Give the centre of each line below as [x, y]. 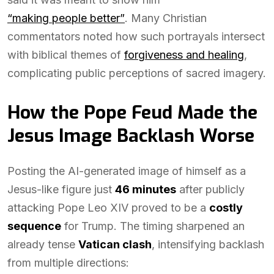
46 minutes [146, 189]
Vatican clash [115, 244]
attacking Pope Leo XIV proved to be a [108, 208]
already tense [43, 244]
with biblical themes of [66, 55]
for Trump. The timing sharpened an [153, 226]
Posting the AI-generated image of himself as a [127, 171]
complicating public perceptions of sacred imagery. [137, 73]
